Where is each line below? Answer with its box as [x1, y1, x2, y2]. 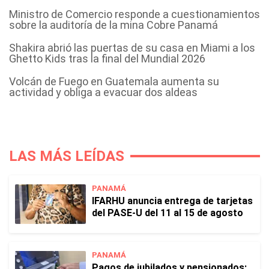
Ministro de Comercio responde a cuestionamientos [9, 8, 260, 20]
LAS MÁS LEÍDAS [9, 148, 124, 165]
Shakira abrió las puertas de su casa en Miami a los [9, 41, 255, 54]
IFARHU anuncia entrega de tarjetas [92, 195, 253, 207]
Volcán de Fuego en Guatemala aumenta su [9, 75, 219, 88]
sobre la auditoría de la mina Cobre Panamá [9, 19, 218, 31]
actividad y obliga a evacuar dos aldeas [9, 86, 198, 98]
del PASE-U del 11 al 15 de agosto [92, 207, 243, 219]
